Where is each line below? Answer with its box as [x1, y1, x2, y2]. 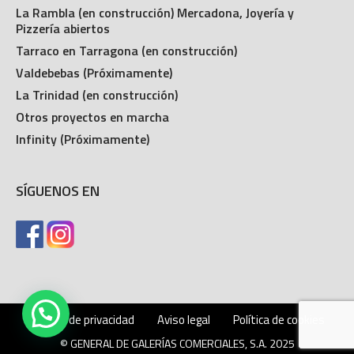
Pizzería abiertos [16, 18, 111, 38]
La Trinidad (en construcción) [16, 85, 179, 104]
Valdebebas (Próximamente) [16, 62, 173, 82]
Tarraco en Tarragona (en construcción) [16, 40, 238, 60]
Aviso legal [156, 310, 210, 329]
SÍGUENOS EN [16, 179, 100, 201]
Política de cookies [232, 310, 325, 329]
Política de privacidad [29, 310, 134, 329]
